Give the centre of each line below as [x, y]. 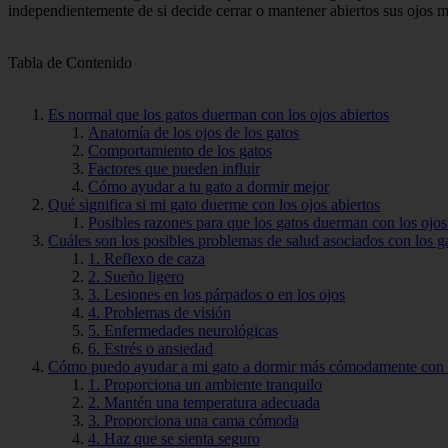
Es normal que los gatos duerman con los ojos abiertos [218, 114]
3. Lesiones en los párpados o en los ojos [216, 294]
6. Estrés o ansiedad [150, 348]
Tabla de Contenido [70, 62]
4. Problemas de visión [159, 312]
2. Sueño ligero [136, 276]
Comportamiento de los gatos [180, 150]
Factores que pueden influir [174, 168]
